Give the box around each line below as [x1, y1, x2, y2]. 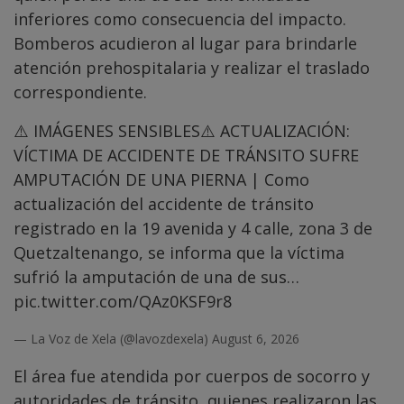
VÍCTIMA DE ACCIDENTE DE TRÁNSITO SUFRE [14, 144, 359, 167]
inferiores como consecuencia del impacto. [14, 8, 346, 31]
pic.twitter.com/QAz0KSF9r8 [14, 290, 232, 313]
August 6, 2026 [212, 330, 299, 348]
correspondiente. [14, 81, 147, 104]
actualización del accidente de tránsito [14, 193, 314, 216]
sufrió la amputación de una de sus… [14, 266, 299, 289]
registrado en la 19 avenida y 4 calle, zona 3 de [14, 217, 372, 240]
